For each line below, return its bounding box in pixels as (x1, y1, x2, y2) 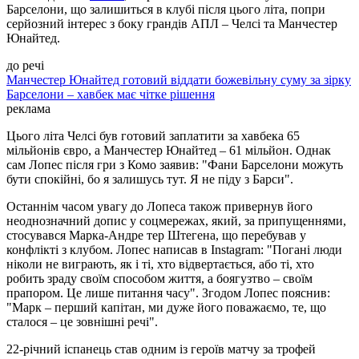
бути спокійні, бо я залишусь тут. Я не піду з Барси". (6, 172, 293, 187)
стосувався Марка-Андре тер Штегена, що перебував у (6, 228, 306, 243)
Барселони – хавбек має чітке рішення (6, 87, 215, 102)
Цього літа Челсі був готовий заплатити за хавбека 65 (6, 129, 300, 143)
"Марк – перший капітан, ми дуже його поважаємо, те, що (6, 301, 326, 315)
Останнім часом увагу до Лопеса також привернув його (6, 200, 313, 214)
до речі (6, 58, 44, 73)
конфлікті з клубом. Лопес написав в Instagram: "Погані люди (6, 243, 342, 257)
